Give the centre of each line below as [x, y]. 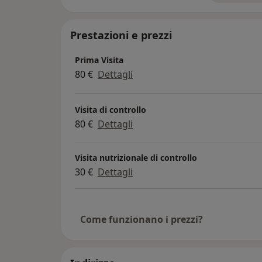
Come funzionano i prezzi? [142, 219]
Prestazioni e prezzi [121, 35]
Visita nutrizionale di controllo [136, 157]
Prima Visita [99, 60]
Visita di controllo [111, 110]
